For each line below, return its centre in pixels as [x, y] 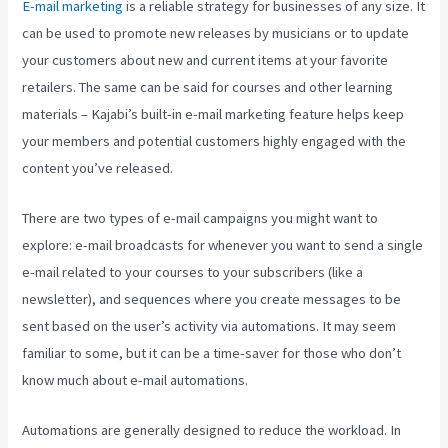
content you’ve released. [98, 167]
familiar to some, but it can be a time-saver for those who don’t [212, 353]
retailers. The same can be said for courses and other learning [208, 86]
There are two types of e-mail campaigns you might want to [200, 218]
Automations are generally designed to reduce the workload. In [212, 430]
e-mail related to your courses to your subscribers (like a [193, 272]
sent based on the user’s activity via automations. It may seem [209, 326]
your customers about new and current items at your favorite [205, 59]
